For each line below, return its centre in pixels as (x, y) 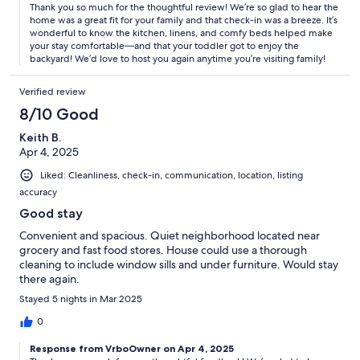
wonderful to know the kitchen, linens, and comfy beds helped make (181, 33)
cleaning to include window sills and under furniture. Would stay (179, 264)
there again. (49, 278)
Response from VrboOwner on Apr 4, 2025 (132, 348)
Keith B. (40, 137)
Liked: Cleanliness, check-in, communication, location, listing (172, 175)
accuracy (38, 192)
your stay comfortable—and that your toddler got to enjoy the (164, 45)
